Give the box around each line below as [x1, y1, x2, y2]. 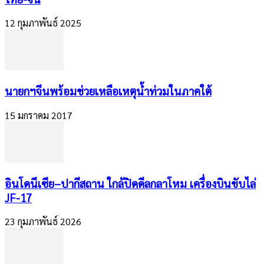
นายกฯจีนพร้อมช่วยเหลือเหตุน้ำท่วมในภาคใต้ [5, 84, 212, 98]
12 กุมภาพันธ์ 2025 [5, 16, 81, 29]
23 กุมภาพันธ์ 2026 [5, 215, 81, 228]
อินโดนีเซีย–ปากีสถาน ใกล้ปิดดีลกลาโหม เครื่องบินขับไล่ [5, 176, 256, 190]
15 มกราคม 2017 [5, 108, 72, 121]
